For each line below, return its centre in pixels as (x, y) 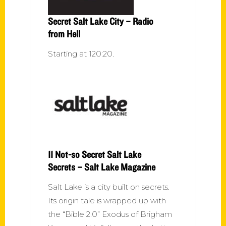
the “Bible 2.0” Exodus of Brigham (110, 214)
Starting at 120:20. (81, 53)
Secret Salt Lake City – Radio (101, 21)
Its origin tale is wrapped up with (107, 200)
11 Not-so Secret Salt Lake (95, 154)
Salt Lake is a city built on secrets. (109, 187)
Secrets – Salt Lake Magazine (102, 167)
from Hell (64, 34)
